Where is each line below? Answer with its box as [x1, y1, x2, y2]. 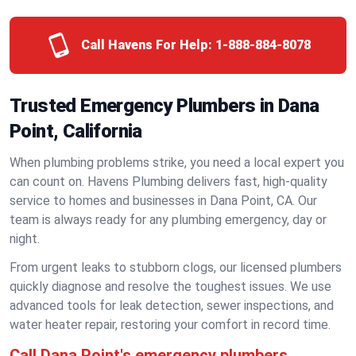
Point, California [10, 120, 142, 142]
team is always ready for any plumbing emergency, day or [10, 212, 327, 227]
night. [10, 231, 40, 246]
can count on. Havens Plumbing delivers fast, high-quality [10, 174, 327, 189]
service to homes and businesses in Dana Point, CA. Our [10, 193, 317, 208]
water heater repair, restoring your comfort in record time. [10, 317, 331, 332]
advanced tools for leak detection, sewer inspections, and [10, 298, 334, 313]
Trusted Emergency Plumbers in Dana [10, 95, 319, 117]
